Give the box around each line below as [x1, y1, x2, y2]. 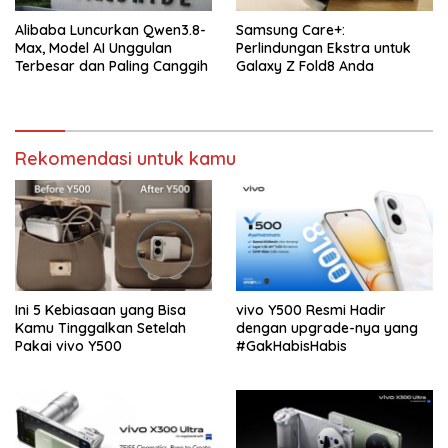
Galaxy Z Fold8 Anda [236, 57, 374, 76]
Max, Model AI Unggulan [15, 39, 172, 58]
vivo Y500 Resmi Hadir [236, 301, 386, 320]
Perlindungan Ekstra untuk [236, 39, 411, 58]
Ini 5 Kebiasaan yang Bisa [15, 301, 186, 320]
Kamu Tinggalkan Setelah [15, 319, 186, 338]
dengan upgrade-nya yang [236, 319, 418, 338]
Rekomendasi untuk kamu [15, 147, 236, 171]
